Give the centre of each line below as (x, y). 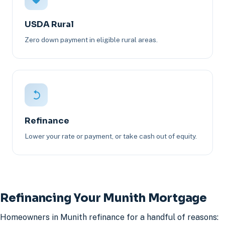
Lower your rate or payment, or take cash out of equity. (111, 136)
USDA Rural (49, 24)
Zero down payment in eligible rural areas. (91, 39)
